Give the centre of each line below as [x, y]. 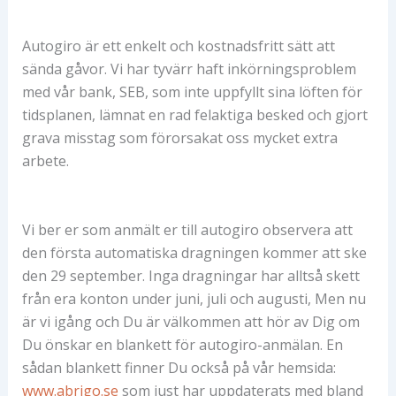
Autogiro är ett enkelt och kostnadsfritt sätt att [178, 46]
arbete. [45, 161]
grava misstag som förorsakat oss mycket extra [179, 138]
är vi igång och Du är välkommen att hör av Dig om [190, 321]
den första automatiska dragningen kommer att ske [194, 252]
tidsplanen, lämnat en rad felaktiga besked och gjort [194, 115]
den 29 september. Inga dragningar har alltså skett [190, 275]
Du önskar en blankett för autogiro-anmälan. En [182, 344]
